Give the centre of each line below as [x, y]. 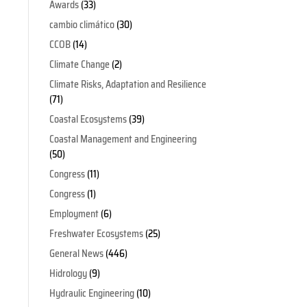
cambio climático [82, 24]
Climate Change [79, 64]
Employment [74, 213]
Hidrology [68, 273]
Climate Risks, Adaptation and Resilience [127, 84]
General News [76, 253]
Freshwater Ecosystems [96, 233]
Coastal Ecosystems [88, 119]
